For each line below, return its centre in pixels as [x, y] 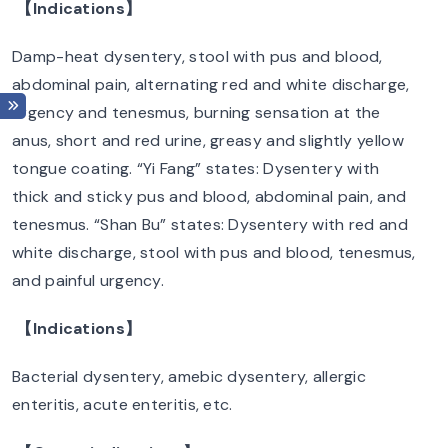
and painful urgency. [88, 280]
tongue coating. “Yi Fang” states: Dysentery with [196, 168]
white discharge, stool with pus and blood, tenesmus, [214, 252]
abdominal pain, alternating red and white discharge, [211, 84]
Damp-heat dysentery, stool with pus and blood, [197, 56]
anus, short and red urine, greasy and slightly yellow [208, 140]
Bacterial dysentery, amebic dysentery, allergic [189, 376]
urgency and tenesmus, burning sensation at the [196, 112]
